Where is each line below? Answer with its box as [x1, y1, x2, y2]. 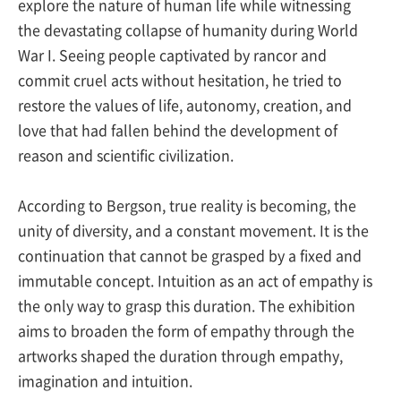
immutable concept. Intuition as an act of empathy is [18, 269, 372, 291]
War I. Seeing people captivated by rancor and [18, 44, 327, 65]
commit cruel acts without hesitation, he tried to [18, 69, 342, 90]
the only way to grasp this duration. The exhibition [18, 294, 355, 316]
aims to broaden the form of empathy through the [18, 320, 354, 341]
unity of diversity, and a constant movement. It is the [18, 219, 369, 241]
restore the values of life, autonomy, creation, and [18, 94, 352, 115]
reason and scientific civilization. [18, 144, 234, 166]
